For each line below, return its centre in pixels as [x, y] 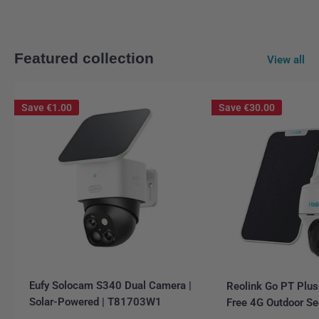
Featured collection [84, 58]
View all [286, 59]
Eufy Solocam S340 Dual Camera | [110, 285]
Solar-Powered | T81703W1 [95, 302]
